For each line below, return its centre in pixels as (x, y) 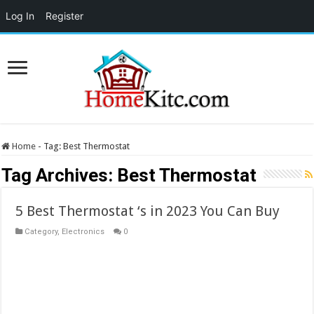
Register (64, 16)
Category (41, 232)
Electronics (83, 232)
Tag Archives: (60, 176)
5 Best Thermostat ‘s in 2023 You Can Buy (148, 211)
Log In (20, 16)
